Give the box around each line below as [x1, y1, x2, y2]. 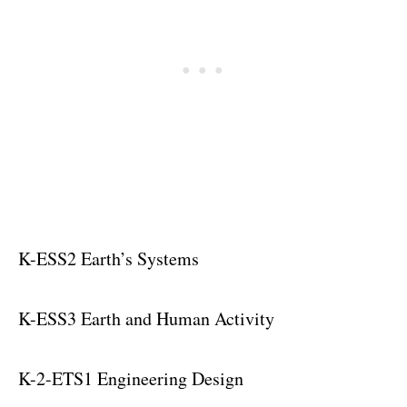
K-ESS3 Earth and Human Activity [18, 306, 274, 331]
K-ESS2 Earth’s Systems [18, 246, 199, 271]
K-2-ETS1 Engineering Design [18, 366, 243, 391]
